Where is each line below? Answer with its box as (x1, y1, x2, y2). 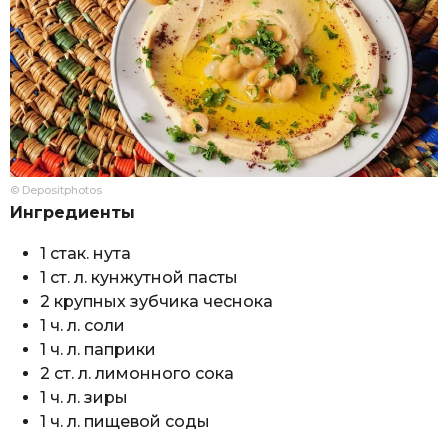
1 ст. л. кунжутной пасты (40, 267, 238, 287)
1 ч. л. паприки (40, 339, 156, 359)
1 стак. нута (40, 243, 131, 263)
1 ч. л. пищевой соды (40, 411, 210, 431)
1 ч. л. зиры (40, 387, 128, 407)
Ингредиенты (10, 203, 135, 223)
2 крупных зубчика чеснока (40, 291, 273, 311)
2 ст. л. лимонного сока (40, 363, 234, 383)
